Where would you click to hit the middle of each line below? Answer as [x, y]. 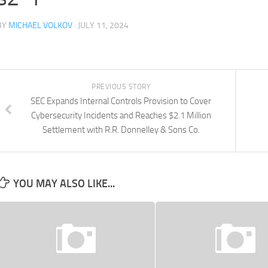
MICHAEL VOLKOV [40, 25]
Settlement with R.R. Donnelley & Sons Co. [121, 130]
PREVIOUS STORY [121, 87]
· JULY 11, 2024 [100, 25]
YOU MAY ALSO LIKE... [64, 184]
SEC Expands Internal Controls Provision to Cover [121, 101]
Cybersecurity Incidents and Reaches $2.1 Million [121, 115]
